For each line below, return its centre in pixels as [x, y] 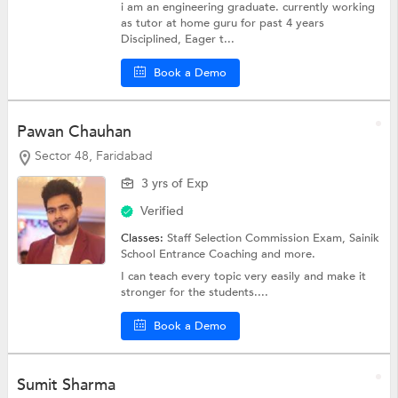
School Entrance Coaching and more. [219, 255]
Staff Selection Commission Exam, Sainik [274, 239]
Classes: [144, 239]
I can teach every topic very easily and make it [244, 277]
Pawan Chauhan [74, 132]
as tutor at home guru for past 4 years [223, 24]
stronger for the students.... [195, 293]
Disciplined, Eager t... [178, 40]
